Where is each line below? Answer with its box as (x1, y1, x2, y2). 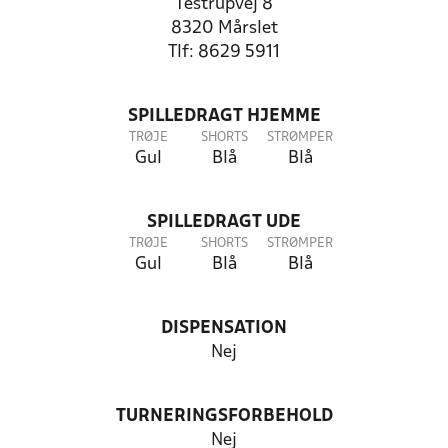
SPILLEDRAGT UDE (147, 214, 301, 231)
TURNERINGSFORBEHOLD (115, 408, 333, 425)
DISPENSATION (161, 320, 287, 337)
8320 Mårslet (170, 20, 278, 37)
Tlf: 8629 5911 (168, 44, 280, 61)
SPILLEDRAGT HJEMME (127, 108, 321, 125)
